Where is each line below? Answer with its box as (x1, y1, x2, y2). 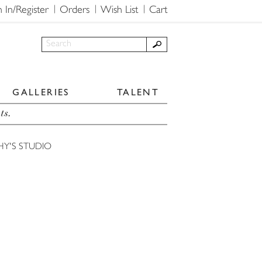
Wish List (101, 6, 138, 15)
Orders (60, 6, 89, 15)
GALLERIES (12, 87, 70, 98)
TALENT (116, 87, 160, 98)
